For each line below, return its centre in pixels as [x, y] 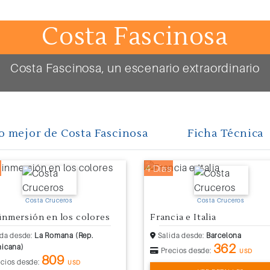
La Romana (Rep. [64, 236]
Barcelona [224, 236]
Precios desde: [186, 251]
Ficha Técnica [225, 134]
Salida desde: [181, 236]
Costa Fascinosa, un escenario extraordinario [135, 68]
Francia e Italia [183, 218]
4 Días [159, 168]
